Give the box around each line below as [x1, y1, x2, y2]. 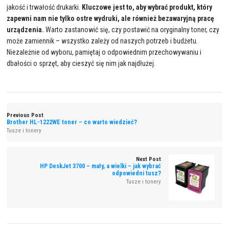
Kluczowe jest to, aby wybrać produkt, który [82, 3, 213, 12]
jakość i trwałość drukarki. [7, 3, 82, 12]
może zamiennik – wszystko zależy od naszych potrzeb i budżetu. [7, 37, 198, 45]
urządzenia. [7, 26, 44, 34]
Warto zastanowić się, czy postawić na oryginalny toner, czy [44, 26, 220, 34]
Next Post [135, 156, 161, 163]
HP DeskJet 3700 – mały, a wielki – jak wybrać [39, 163, 161, 170]
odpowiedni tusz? [111, 170, 161, 177]
